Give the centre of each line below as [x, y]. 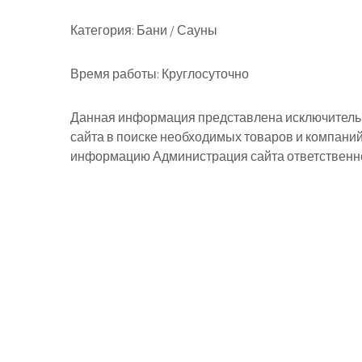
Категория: [102, 30]
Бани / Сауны [176, 30]
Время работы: [115, 74]
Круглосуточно [204, 74]
